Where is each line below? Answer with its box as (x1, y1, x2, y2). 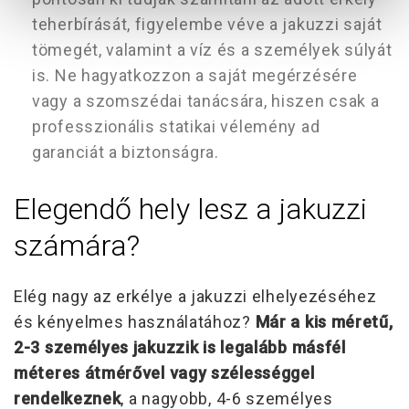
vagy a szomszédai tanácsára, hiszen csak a (32, 90, 380, 110)
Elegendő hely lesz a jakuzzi (14, 191, 367, 226)
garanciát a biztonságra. (32, 142, 219, 162)
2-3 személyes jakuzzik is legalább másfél (14, 337, 346, 357)
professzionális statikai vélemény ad (32, 116, 320, 136)
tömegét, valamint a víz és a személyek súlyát (32, 39, 393, 59)
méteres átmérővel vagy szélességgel (14, 362, 315, 383)
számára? (14, 227, 140, 263)
